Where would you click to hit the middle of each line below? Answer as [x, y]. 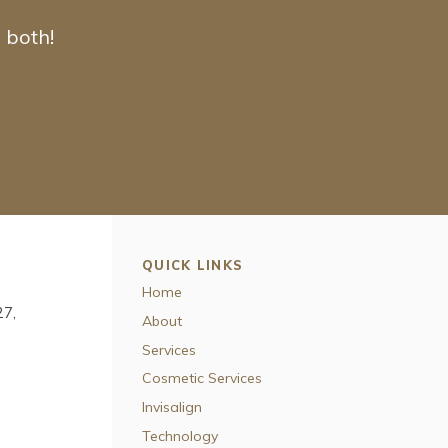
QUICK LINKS [193, 265]
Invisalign [172, 407]
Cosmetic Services [202, 378]
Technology [180, 436]
